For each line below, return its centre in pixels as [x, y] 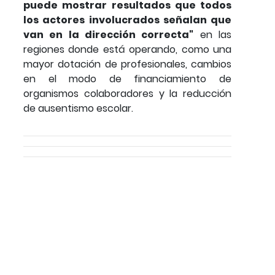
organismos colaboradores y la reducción [127, 93]
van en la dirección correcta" [109, 34]
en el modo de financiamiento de [127, 79]
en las [213, 34]
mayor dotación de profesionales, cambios [127, 64]
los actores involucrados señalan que [127, 20]
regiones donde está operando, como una [127, 49]
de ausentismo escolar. [79, 108]
